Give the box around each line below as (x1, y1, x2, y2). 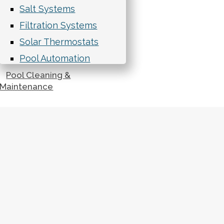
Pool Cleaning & (6, 70, 71, 80)
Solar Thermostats (19, 36, 99, 47)
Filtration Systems (19, 20, 97, 30)
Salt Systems (19, 3, 75, 14)
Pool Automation (19, 53, 90, 63)
